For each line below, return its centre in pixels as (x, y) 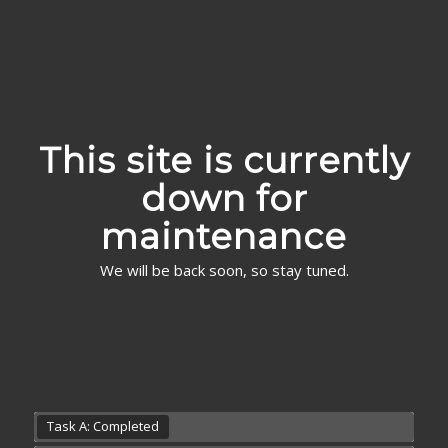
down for (224, 198)
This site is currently (224, 160)
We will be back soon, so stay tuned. (224, 269)
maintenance (224, 236)
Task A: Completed (103, 425)
